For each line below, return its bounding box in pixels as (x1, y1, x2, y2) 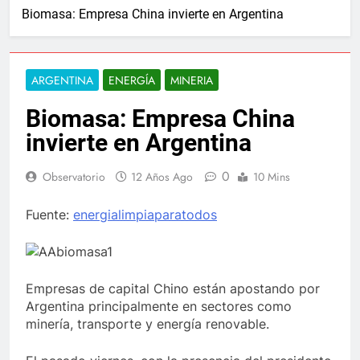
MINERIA (170, 72, 213, 88)
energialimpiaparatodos (73, 207, 217, 223)
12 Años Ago (131, 169, 193, 185)
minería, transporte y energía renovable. (26, 316, 269, 332)
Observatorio (43, 169, 105, 185)
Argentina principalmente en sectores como (26, 298, 292, 314)
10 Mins (253, 169, 290, 185)
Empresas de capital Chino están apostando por (26, 280, 320, 297)
